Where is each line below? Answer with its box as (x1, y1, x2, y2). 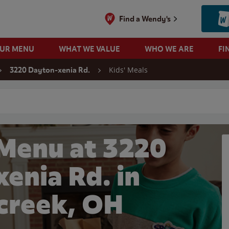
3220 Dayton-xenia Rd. (10, 65, 90, 75)
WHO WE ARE (144, 44, 194, 54)
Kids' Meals (109, 65, 148, 75)
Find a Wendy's (119, 14, 171, 24)
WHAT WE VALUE (58, 44, 120, 54)
